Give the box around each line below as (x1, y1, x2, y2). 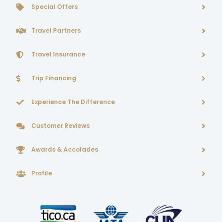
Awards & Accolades (31, 145, 98, 154)
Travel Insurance (31, 50, 85, 59)
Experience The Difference (31, 98, 115, 107)
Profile (31, 169, 52, 178)
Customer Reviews (31, 121, 90, 130)
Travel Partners (31, 26, 81, 35)
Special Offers (31, 2, 78, 11)
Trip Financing (31, 74, 76, 83)
